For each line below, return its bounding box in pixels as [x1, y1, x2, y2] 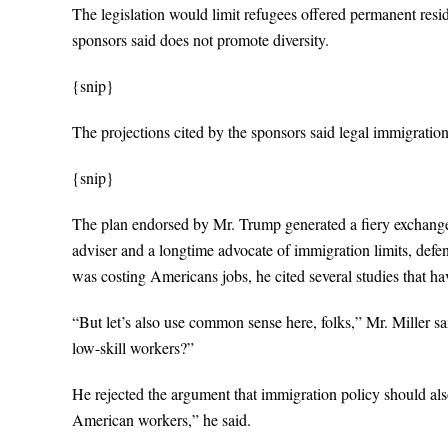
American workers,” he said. [72, 409, 251, 430]
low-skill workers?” [72, 337, 194, 358]
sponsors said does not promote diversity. [72, 29, 329, 50]
